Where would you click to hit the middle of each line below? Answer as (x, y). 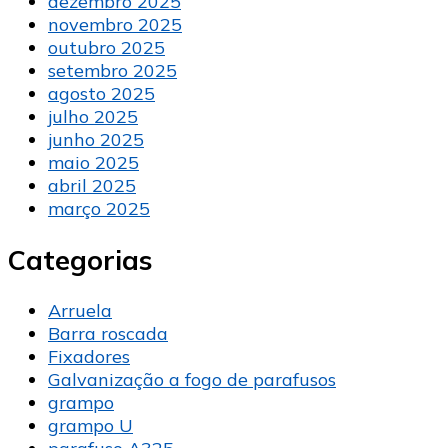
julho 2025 (93, 117)
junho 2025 (96, 140)
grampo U (90, 426)
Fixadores (89, 357)
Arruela (80, 311)
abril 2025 (92, 186)
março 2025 (99, 209)
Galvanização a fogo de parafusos (192, 380)
